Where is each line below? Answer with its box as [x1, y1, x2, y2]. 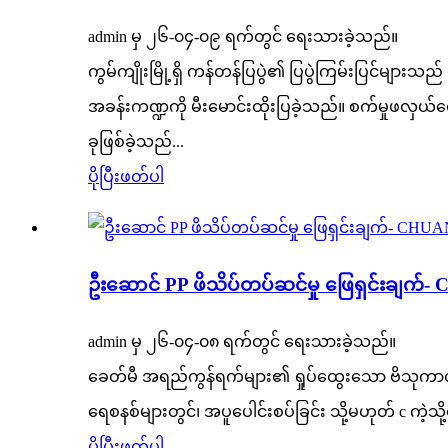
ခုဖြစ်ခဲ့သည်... [88, 133, 184, 151]
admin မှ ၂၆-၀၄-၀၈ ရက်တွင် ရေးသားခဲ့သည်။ [88, 332, 396, 350]
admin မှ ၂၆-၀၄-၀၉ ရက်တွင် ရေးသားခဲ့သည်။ [88, 28, 398, 46]
